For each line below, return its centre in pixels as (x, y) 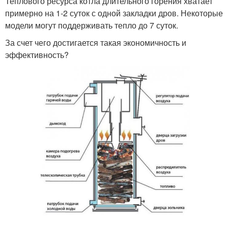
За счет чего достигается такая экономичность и (96, 42)
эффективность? (37, 54)
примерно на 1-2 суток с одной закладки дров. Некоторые (114, 13)
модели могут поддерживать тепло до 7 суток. (92, 25)
